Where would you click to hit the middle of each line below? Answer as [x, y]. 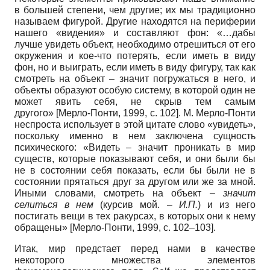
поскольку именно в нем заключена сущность [135, 136]
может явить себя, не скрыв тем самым [135, 101]
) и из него [227, 204]
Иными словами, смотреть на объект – [119, 193]
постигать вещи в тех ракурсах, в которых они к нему [135, 216]
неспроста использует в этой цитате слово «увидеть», [135, 124]
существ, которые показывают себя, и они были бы [135, 159]
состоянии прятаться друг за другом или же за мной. [135, 181]
